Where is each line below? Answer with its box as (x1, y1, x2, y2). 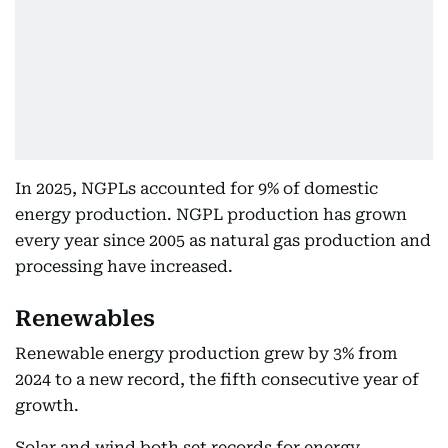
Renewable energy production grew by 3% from (15, 344, 397, 363)
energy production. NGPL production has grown (15, 205, 407, 224)
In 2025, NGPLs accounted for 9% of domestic (15, 179, 378, 198)
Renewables (15, 306, 155, 331)
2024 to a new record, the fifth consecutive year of (15, 370, 419, 389)
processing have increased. (15, 257, 233, 276)
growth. (15, 396, 79, 415)
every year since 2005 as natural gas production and (15, 231, 431, 250)
